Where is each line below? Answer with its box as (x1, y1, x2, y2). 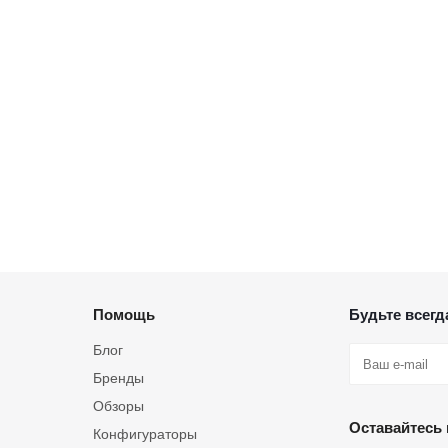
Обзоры (93, 398, 144, 414)
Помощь (93, 306, 155, 323)
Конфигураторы (93, 426, 197, 442)
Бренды (93, 370, 144, 386)
